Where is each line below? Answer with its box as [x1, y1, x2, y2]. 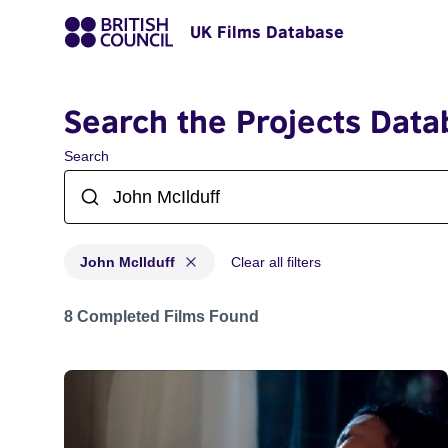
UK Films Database [190, 22, 344, 42]
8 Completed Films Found [64, 308, 259, 325]
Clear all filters [231, 254, 321, 270]
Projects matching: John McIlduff [63, 298, 292, 315]
